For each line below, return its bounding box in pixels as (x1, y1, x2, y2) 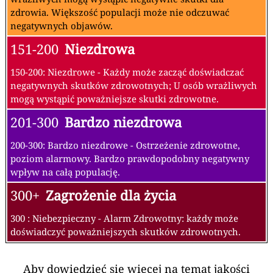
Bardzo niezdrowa (65, 113, 182, 132)
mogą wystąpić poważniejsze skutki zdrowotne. (10, 93, 219, 105)
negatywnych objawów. (10, 19, 113, 32)
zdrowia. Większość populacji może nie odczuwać (10, 6, 229, 19)
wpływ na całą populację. (10, 166, 120, 179)
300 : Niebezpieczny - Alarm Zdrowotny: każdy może (10, 212, 238, 225)
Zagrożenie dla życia (46, 186, 176, 205)
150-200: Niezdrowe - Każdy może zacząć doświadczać (10, 66, 244, 79)
